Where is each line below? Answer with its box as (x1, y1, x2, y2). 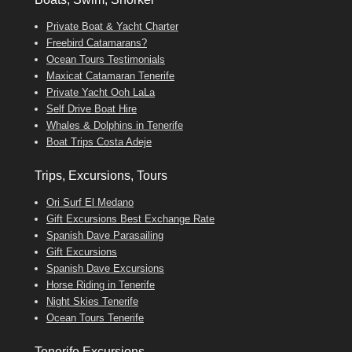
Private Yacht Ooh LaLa (46, 86, 155, 98)
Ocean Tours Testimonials (46, 53, 165, 65)
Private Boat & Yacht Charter (46, 20, 178, 32)
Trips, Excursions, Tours (35, 168, 167, 182)
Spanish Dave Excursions (46, 262, 164, 274)
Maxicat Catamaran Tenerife (46, 69, 174, 82)
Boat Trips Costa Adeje (46, 135, 152, 148)
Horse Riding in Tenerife (46, 278, 155, 291)
